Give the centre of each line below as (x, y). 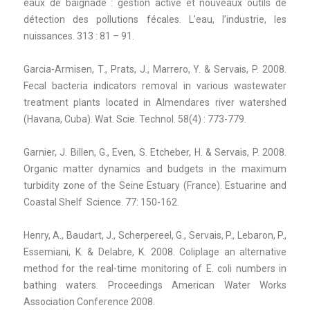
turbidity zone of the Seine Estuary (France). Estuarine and (155, 185)
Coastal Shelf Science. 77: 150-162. (101, 202)
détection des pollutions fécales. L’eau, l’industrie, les (155, 19)
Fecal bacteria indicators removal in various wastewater (155, 85)
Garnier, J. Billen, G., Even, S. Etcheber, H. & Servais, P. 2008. (155, 152)
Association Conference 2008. (89, 301)
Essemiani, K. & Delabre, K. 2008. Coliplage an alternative (155, 252)
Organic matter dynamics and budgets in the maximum (155, 168)
